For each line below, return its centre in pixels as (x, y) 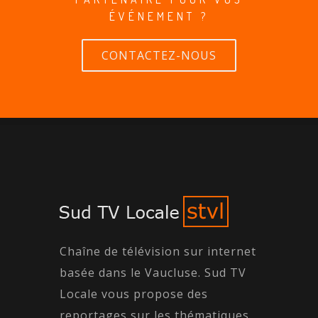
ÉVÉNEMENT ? (159, 16)
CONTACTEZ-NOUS (159, 55)
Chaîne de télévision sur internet (158, 251)
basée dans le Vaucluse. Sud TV (153, 272)
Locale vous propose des (134, 294)
